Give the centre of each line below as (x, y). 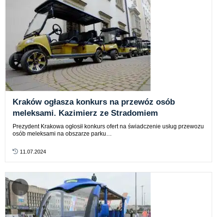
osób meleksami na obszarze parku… (62, 133)
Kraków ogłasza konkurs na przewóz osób (94, 102)
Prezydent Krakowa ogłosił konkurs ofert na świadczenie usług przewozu (108, 126)
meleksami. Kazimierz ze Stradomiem (85, 113)
